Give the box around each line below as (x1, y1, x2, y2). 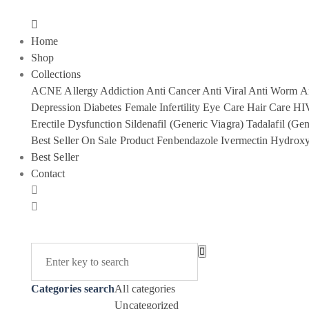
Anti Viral (201, 85, 246, 97)
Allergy (64, 85, 98, 97)
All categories (114, 283, 176, 295)
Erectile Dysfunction (31, 118, 122, 130)
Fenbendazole (157, 134, 219, 146)
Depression (31, 101, 81, 113)
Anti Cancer (146, 85, 200, 97)
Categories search (31, 283, 115, 295)
